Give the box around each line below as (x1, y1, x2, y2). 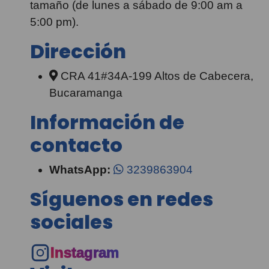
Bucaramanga (49, 86, 122, 99)
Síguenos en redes (30, 186, 213, 213)
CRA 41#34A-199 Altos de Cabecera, (58, 70, 253, 82)
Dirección (30, 38, 126, 65)
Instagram (50, 244, 119, 261)
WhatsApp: (49, 163, 110, 176)
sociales (30, 208, 113, 235)
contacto (30, 131, 122, 159)
